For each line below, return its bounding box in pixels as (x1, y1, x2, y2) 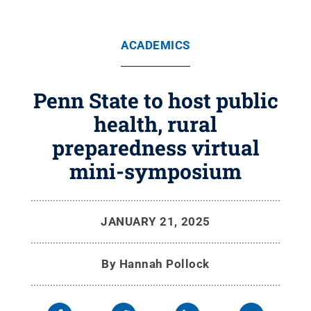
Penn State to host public (33, 87, 278, 114)
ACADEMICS (121, 38, 190, 52)
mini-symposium (69, 158, 242, 185)
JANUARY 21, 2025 (101, 215, 210, 228)
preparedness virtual (51, 134, 260, 161)
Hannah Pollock (119, 257, 210, 271)
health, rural (94, 110, 217, 137)
